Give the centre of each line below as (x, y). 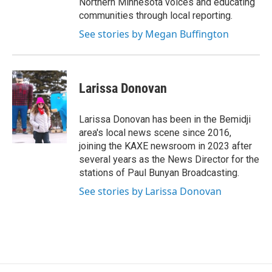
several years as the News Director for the (169, 159)
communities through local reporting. (156, 15)
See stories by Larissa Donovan (150, 191)
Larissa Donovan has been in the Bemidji (165, 119)
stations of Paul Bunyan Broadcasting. (159, 172)
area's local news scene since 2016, (155, 132)
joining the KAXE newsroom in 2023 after (165, 146)
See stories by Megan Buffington (154, 34)
